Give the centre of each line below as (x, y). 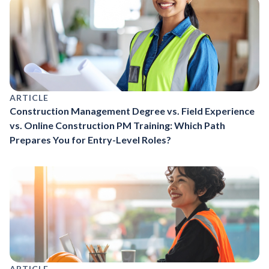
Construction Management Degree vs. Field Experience (132, 110)
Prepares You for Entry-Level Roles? (90, 139)
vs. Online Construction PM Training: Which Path (117, 125)
